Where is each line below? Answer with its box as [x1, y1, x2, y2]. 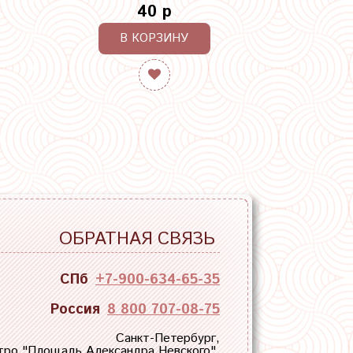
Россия [50, 299, 100, 320]
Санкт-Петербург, [116, 329, 220, 347]
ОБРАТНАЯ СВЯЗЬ [59, 225, 215, 252]
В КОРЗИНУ [120, 29, 189, 46]
